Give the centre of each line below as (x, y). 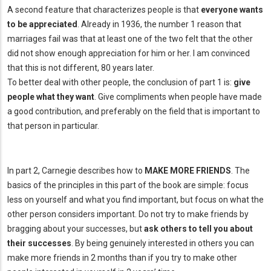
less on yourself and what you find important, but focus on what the (135, 199)
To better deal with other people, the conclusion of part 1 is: (120, 83)
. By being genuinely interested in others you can (163, 243)
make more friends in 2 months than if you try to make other (122, 257)
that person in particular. (53, 126)
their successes (39, 243)
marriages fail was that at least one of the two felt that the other (130, 39)
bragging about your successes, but (76, 228)
